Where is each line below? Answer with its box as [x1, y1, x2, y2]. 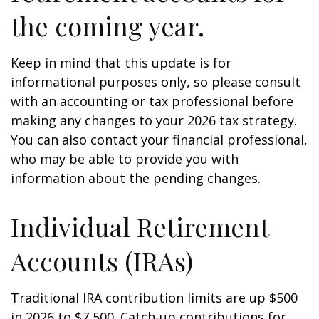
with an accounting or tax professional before [11, 93, 293, 110]
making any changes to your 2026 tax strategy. [11, 112, 297, 129]
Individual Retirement [11, 209, 268, 244]
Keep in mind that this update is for [11, 54, 231, 71]
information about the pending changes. [11, 169, 261, 187]
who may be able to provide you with [11, 150, 239, 167]
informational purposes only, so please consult [11, 73, 300, 90]
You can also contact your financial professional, [11, 131, 308, 148]
